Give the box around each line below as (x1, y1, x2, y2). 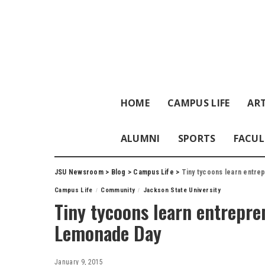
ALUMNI (120, 132, 160, 145)
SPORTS (177, 132, 216, 145)
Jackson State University (143, 186, 221, 194)
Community (101, 186, 135, 194)
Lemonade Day (54, 219, 161, 247)
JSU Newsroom (54, 168, 104, 176)
